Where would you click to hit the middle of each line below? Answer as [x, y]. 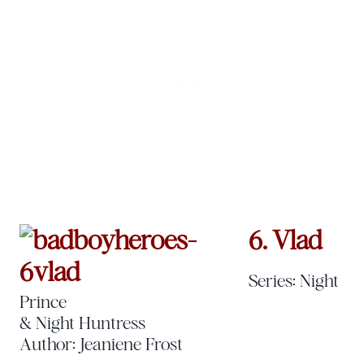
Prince [43, 301]
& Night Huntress [82, 322]
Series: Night [294, 280]
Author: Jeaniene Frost [101, 343]
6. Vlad [286, 240]
